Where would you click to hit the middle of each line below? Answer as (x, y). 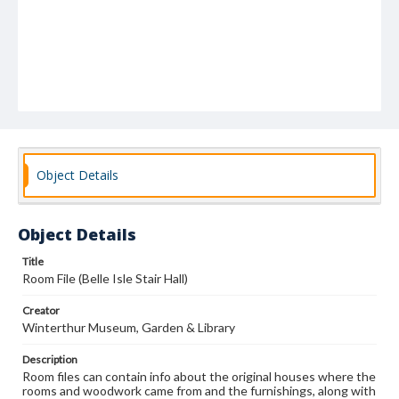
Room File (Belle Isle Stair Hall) (105, 278)
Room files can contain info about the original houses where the (199, 376)
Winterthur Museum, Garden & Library (129, 327)
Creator (41, 310)
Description (50, 359)
